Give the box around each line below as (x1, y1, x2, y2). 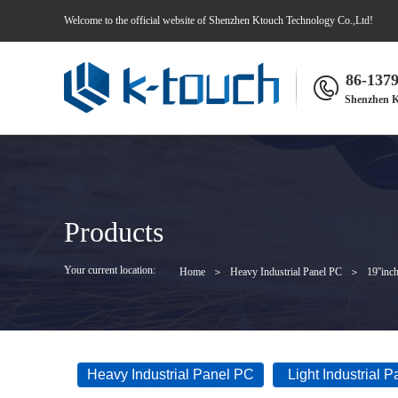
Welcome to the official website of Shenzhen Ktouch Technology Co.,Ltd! (64, 14, 373, 27)
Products (64, 216, 163, 248)
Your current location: (64, 264, 155, 276)
